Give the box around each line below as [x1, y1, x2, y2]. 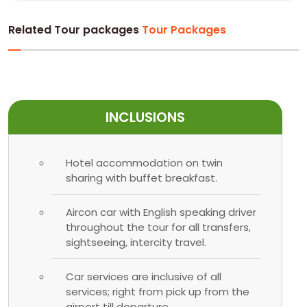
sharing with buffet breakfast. [66, 170, 217, 185]
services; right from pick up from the [66, 284, 249, 299]
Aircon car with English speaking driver [66, 204, 256, 219]
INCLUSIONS [106, 107, 185, 127]
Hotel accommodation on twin [66, 155, 223, 170]
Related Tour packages [8, 21, 142, 38]
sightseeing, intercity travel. [66, 234, 206, 249]
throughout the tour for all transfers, [66, 219, 251, 234]
